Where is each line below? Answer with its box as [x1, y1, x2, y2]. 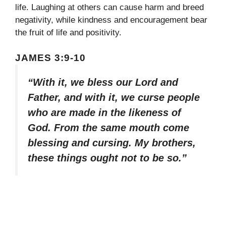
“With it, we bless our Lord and [28, 77, 178, 88]
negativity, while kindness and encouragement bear [15, 15, 207, 25]
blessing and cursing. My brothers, [28, 137, 196, 149]
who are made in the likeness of [28, 107, 181, 119]
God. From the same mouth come [28, 122, 189, 134]
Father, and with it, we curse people [28, 92, 200, 103]
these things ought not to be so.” [28, 152, 187, 164]
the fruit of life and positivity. [15, 27, 122, 37]
